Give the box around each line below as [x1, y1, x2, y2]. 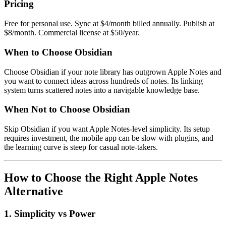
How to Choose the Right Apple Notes [4, 171, 198, 184]
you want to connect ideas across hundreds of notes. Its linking [4, 76, 203, 85]
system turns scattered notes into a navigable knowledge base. [4, 85, 200, 94]
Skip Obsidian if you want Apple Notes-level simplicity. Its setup [4, 125, 210, 134]
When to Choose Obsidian [4, 46, 112, 58]
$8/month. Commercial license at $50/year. [4, 28, 140, 37]
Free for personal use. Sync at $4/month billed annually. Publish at [4, 19, 214, 28]
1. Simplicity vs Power [4, 208, 95, 219]
